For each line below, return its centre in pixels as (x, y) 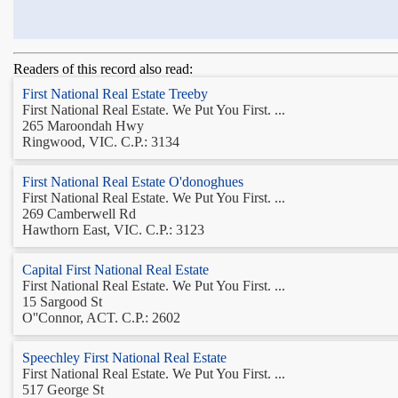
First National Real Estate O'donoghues (133, 181)
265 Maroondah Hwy (83, 125)
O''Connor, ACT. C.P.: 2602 (101, 317)
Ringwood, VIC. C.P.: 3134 (101, 141)
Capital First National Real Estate (115, 269)
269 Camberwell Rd (79, 213)
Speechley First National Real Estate (124, 357)
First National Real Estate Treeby (115, 93)
